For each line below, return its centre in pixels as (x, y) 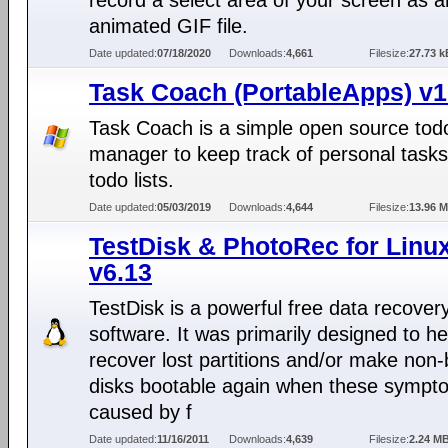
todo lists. (131, 180)
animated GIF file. (168, 26)
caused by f (140, 412)
